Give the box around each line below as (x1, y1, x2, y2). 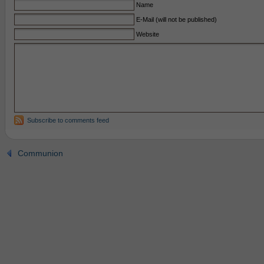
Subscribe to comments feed (27, 117, 109, 124)
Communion (17, 148, 63, 158)
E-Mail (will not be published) (136, 16, 217, 23)
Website (136, 31, 159, 38)
